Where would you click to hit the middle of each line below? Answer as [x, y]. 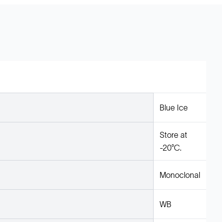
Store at [173, 135]
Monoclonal [180, 175]
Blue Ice [174, 108]
